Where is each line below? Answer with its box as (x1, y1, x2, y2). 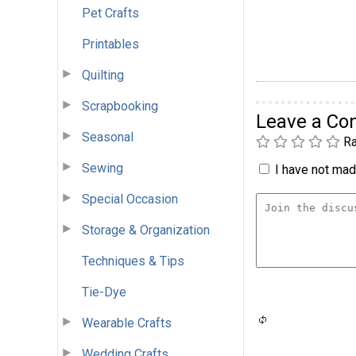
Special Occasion (82, 191, 178, 207)
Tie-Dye (82, 284, 126, 300)
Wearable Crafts (82, 315, 172, 331)
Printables (82, 36, 139, 52)
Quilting (82, 67, 124, 83)
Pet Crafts (82, 5, 139, 21)
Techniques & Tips (82, 253, 184, 269)
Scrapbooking (82, 98, 158, 114)
